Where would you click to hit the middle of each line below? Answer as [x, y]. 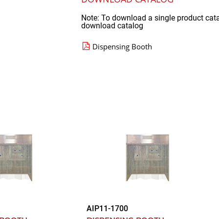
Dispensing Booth [122, 46]
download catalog [112, 26]
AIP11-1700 [107, 208]
